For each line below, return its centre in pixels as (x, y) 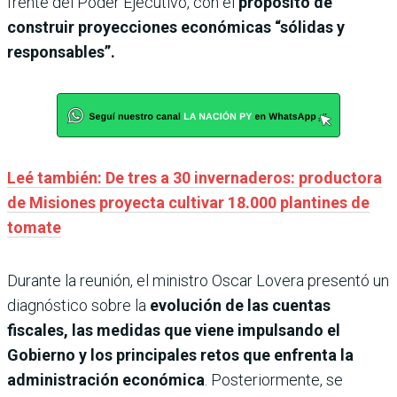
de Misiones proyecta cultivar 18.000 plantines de (188, 203)
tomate (34, 228)
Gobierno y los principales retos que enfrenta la (180, 355)
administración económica (106, 380)
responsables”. (61, 52)
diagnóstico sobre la (78, 306)
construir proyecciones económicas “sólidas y (176, 27)
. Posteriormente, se (274, 380)
